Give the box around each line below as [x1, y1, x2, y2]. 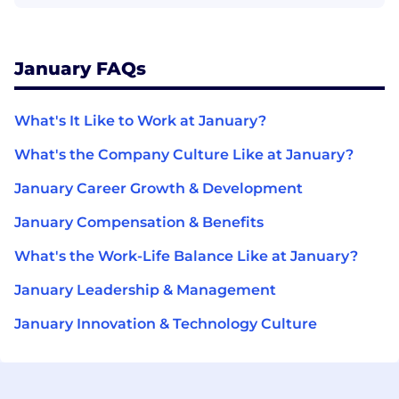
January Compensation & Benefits [14, 213, 264, 231]
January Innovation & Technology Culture [14, 314, 317, 332]
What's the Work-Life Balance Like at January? [14, 247, 358, 265]
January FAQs [14, 57, 146, 79]
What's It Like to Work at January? [14, 111, 266, 129]
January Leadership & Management [14, 281, 276, 298]
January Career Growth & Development [14, 179, 303, 197]
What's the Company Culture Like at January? [14, 145, 354, 163]
